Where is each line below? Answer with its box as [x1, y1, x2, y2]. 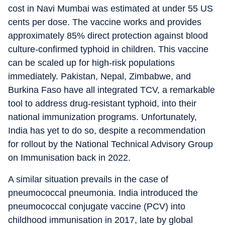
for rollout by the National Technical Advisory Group [8, 139, 213, 149]
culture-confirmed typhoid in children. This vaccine [8, 44, 208, 54]
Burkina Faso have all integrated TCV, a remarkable [8, 85, 215, 95]
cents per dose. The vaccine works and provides [8, 17, 201, 27]
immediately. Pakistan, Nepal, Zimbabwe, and [8, 71, 191, 81]
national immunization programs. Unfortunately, [8, 112, 197, 122]
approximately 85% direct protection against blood [8, 31, 208, 41]
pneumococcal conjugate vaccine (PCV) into [8, 201, 185, 211]
